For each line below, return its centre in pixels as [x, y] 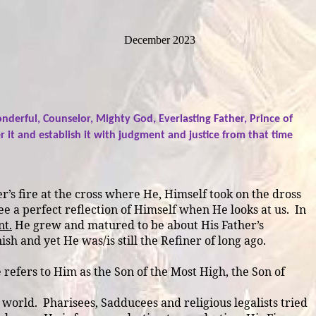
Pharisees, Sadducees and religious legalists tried [175, 303]
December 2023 [161, 40]
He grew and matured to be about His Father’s [138, 225]
